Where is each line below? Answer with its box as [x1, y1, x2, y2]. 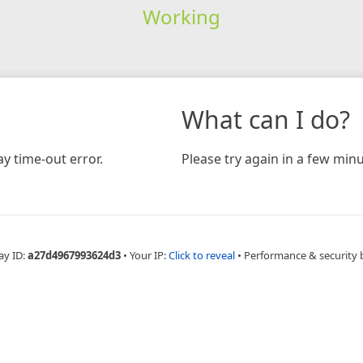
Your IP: [129, 247, 169, 263]
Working [142, 2, 220, 30]
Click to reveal [168, 247, 235, 263]
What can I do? [181, 102, 350, 136]
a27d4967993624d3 [27, 247, 121, 263]
